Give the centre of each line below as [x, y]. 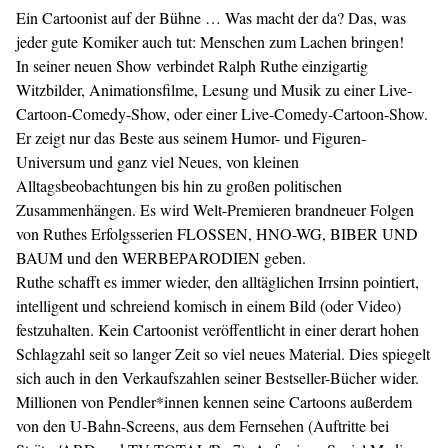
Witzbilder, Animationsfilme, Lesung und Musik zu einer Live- [214, 89]
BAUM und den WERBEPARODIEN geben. [161, 257]
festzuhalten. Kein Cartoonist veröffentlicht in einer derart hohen [217, 329]
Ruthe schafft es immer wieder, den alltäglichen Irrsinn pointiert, [217, 281]
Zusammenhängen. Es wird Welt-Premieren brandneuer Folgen [215, 209]
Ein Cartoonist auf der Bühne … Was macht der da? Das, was [211, 17]
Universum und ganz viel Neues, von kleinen [157, 161]
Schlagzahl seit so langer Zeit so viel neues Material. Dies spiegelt [223, 353]
